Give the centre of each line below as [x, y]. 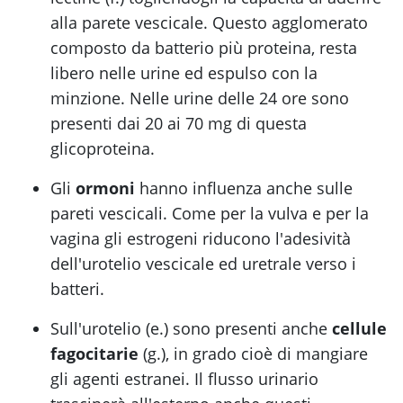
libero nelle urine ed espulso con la [184, 73]
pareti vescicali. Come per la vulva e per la [210, 214]
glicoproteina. [103, 149]
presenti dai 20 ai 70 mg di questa [179, 124]
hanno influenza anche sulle [244, 188]
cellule [359, 329]
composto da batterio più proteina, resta [204, 48]
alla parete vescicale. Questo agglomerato [209, 23]
